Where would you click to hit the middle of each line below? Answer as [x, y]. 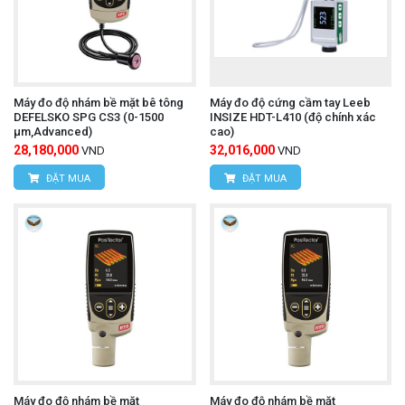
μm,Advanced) [53, 131]
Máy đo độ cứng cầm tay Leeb [290, 102]
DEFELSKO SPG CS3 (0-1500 [89, 117]
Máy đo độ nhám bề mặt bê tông [99, 102]
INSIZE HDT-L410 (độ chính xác [292, 117]
